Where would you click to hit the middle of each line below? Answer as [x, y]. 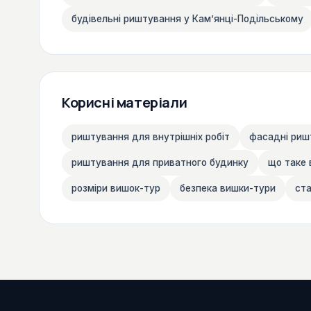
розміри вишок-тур [116, 188]
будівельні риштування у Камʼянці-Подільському [187, 18]
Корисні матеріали [125, 102]
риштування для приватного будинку [160, 162]
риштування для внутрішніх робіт [151, 136]
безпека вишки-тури [228, 188]
